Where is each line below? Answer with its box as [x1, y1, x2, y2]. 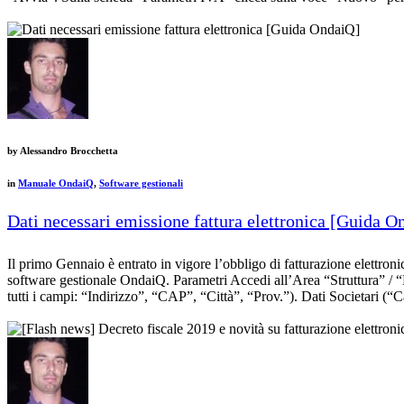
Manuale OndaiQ [18, 178, 94, 189]
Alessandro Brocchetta [18, 144, 118, 156]
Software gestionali [99, 178, 183, 189]
